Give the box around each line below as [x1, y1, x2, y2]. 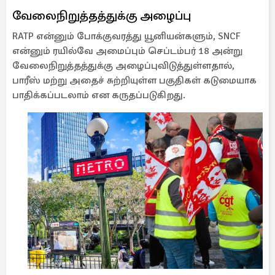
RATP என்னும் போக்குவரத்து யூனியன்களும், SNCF [12, 30, 241, 42]
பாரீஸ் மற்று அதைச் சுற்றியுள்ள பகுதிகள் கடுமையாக [12, 74, 257, 87]
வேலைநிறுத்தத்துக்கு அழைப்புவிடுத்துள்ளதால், [12, 60, 234, 72]
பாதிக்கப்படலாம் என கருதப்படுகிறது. [12, 89, 188, 101]
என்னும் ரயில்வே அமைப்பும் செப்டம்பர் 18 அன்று [12, 45, 242, 57]
